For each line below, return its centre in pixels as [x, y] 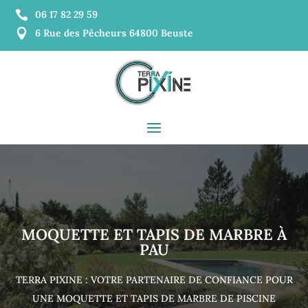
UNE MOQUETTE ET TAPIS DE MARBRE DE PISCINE [154, 298]
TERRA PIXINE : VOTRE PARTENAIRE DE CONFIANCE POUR [154, 279]
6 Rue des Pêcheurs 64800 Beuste [114, 33]
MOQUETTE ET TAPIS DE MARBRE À [154, 234]
